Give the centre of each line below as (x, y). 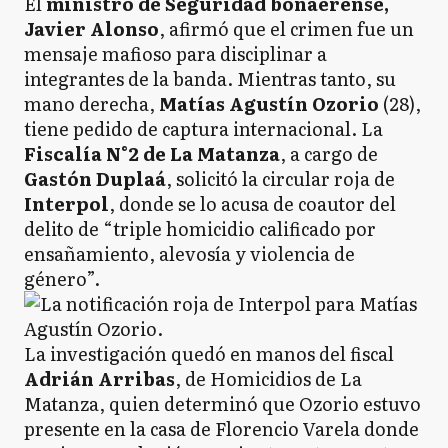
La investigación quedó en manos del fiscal (209, 353)
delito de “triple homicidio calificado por (200, 228)
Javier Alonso (91, 28)
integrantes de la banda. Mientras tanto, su (210, 78)
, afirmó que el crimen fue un (286, 28)
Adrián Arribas (99, 378)
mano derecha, (91, 103)
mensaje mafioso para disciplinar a (175, 53)
